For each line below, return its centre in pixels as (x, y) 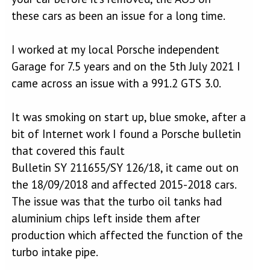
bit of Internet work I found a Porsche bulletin (126, 134)
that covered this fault (68, 151)
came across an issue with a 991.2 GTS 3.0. (116, 83)
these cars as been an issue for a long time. (118, 16)
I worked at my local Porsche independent (115, 49)
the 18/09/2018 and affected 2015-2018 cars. (124, 184)
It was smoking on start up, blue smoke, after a (128, 117)
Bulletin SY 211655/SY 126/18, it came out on (125, 168)
